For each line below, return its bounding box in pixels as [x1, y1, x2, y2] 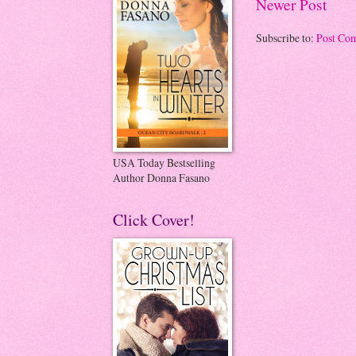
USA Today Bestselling [113, 155, 215, 170]
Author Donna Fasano [113, 170, 210, 185]
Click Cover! [113, 209, 195, 230]
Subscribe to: [256, 30, 316, 46]
